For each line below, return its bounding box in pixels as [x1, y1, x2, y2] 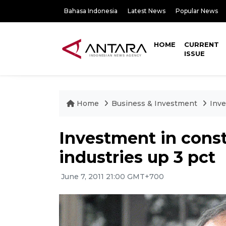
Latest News [128, 7, 165, 15]
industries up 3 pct [59, 147, 215, 167]
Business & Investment [111, 99, 197, 108]
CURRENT [184, 40, 219, 48]
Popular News [176, 7, 218, 15]
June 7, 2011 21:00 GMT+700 [59, 172, 164, 181]
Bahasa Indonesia [64, 7, 118, 15]
